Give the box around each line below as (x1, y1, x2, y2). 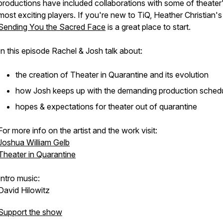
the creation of (15, 70, 70, 80)
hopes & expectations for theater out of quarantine (15, 102, 197, 111)
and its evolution (150, 70, 209, 80)
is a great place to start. (106, 22, 193, 32)
